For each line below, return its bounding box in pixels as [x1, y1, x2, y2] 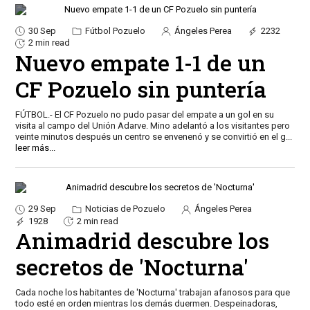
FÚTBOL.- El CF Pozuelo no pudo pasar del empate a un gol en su [15, 109, 274, 120]
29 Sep [28, 203, 56, 215]
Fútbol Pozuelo [82, 25, 145, 36]
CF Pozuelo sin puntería [15, 74, 266, 104]
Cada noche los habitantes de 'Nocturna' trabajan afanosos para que [15, 287, 290, 298]
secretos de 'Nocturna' [15, 252, 248, 282]
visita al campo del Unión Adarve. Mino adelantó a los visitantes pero [15, 120, 290, 131]
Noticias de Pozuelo [82, 203, 165, 215]
